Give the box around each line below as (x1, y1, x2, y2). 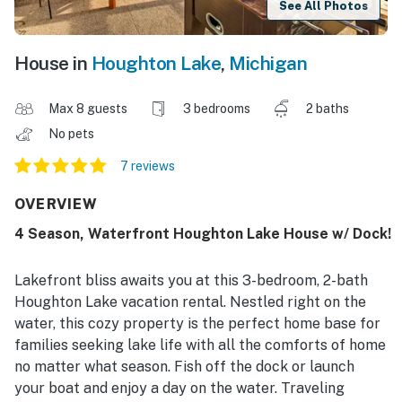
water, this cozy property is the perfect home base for (14, 315, 380, 333)
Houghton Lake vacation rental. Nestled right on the (14, 293, 366, 311)
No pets (48, 127, 97, 142)
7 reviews (120, 159, 175, 174)
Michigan (229, 52, 307, 75)
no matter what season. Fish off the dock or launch (14, 358, 354, 376)
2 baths (306, 101, 349, 117)
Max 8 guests (48, 101, 127, 117)
